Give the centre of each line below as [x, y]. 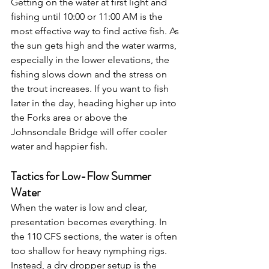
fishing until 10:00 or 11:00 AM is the [88, 16]
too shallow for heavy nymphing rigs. [90, 250]
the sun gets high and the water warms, [95, 45]
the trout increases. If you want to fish [91, 88]
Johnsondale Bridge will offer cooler [90, 131]
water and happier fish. [59, 146]
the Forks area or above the [70, 117]
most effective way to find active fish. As [96, 31]
